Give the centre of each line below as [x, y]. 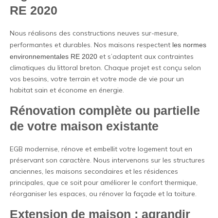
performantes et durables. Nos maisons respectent [91, 45]
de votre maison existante [84, 126]
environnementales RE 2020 [54, 56]
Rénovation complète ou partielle [105, 110]
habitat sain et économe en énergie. [67, 90]
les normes [189, 45]
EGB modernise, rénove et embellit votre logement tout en [101, 149]
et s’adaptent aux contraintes [145, 56]
